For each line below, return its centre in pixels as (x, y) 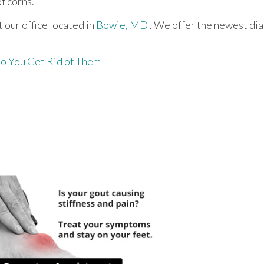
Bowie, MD (122, 24)
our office (26, 24)
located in (72, 24)
